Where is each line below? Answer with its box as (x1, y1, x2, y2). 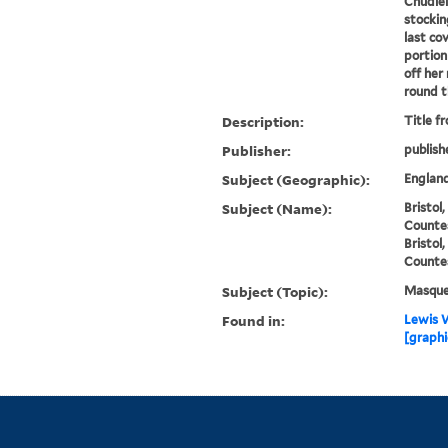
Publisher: (222, 141, 292, 161)
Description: (222, 112, 305, 132)
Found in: (222, 311, 286, 331)
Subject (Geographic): (222, 170, 371, 190)
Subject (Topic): (222, 282, 329, 302)
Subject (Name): (222, 199, 333, 219)
